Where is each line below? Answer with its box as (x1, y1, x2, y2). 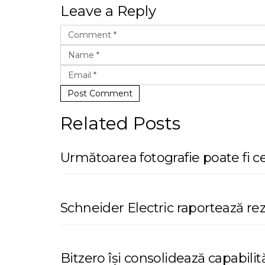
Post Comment (67, 88, 132, 99)
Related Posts (60, 112, 180, 134)
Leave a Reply (60, 2, 156, 20)
